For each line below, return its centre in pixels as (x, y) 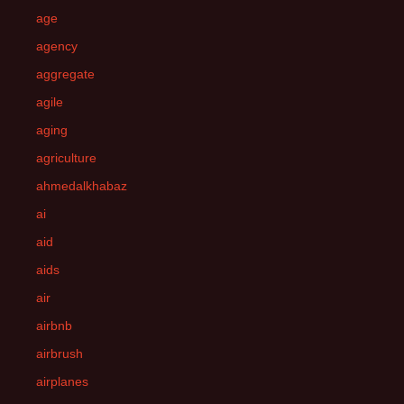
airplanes (62, 381)
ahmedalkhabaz (82, 186)
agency (57, 46)
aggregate (65, 74)
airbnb (54, 326)
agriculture (66, 158)
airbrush (60, 353)
